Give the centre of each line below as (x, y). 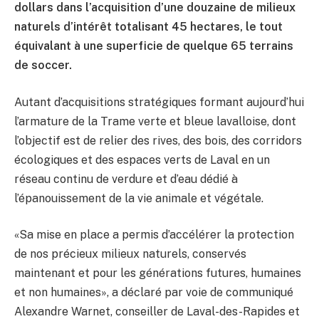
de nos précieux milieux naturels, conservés (130, 254)
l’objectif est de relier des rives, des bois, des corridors (158, 140)
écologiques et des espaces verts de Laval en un (142, 159)
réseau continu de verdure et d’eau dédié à (126, 179)
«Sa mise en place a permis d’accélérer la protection (154, 235)
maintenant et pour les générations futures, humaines (158, 273)
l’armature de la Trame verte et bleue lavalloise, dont (155, 121)
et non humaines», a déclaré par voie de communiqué (154, 293)
